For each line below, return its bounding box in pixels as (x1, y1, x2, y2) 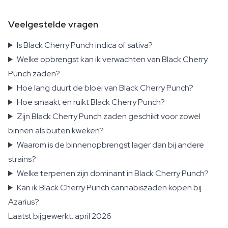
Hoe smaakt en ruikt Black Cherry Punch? (16, 97, 165, 107)
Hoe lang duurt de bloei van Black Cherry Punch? (16, 82, 193, 93)
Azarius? (8, 196, 39, 207)
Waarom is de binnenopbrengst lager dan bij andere (16, 139, 204, 150)
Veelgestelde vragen (8, 18, 98, 30)
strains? (8, 154, 36, 164)
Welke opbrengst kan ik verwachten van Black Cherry (16, 54, 208, 65)
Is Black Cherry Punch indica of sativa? (16, 40, 153, 50)
